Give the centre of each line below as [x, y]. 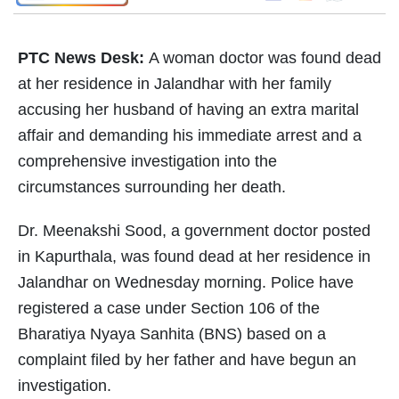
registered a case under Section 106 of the [169, 309]
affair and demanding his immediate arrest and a [190, 136]
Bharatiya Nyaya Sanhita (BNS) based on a [172, 334]
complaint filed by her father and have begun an [187, 360]
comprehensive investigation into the [147, 162]
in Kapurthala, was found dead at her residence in [194, 257]
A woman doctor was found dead [265, 58]
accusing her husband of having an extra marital [188, 110]
